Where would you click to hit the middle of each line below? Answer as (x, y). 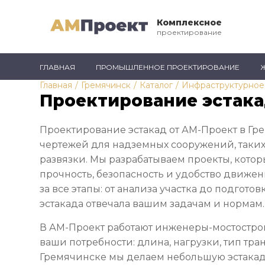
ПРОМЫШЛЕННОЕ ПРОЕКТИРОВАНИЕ (168, 67)
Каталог (156, 85)
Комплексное (189, 22)
